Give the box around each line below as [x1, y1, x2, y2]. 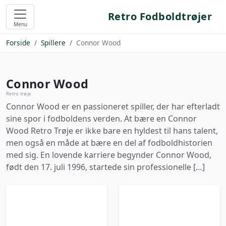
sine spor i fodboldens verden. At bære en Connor [6, 113, 197, 124]
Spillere [41, 38, 66, 47]
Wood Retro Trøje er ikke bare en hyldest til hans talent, [6, 125, 218, 136]
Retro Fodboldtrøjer [107, 10, 212, 23]
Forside [6, 38, 30, 47]
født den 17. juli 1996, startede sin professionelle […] [6, 161, 205, 173]
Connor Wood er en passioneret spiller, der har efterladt [6, 101, 220, 112]
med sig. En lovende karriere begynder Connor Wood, [6, 149, 211, 160]
